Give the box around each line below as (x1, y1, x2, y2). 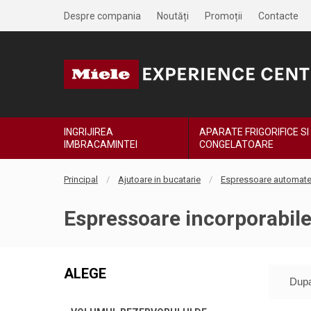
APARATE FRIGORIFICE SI (199, 126, 310, 137)
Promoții (205, 10, 242, 22)
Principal (64, 174, 98, 185)
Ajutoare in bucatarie (118, 174, 201, 185)
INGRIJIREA (64, 126, 113, 137)
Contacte (258, 10, 299, 22)
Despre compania (64, 10, 141, 22)
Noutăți (157, 10, 189, 22)
